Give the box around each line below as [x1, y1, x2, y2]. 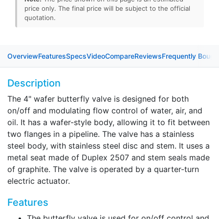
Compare [105, 52, 134, 61]
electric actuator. [7, 176, 70, 186]
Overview [7, 52, 38, 61]
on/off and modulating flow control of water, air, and [7, 106, 202, 116]
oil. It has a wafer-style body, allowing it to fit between [7, 117, 210, 128]
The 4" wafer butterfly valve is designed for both [7, 94, 189, 104]
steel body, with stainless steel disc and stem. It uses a [7, 141, 210, 151]
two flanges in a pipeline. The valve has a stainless [7, 129, 194, 139]
